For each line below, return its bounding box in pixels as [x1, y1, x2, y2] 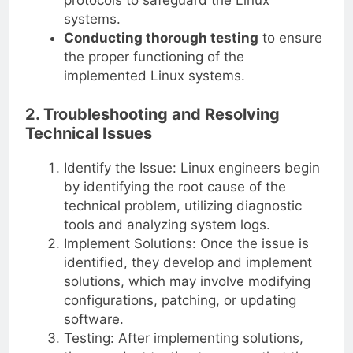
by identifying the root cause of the [63, 178, 286, 195]
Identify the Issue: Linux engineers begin [63, 159, 320, 176]
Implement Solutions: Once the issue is [63, 235, 309, 251]
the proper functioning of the [63, 48, 244, 65]
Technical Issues [25, 124, 152, 143]
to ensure [258, 29, 322, 46]
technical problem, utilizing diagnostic [63, 197, 302, 214]
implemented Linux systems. [63, 67, 245, 84]
